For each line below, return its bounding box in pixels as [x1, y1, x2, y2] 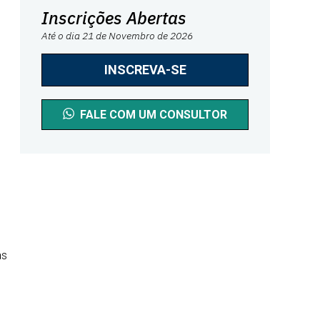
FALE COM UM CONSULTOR [79, 108, 227, 121]
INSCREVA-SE [104, 62, 186, 77]
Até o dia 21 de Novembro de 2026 [41, 29, 193, 42]
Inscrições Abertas [41, 6, 186, 29]
